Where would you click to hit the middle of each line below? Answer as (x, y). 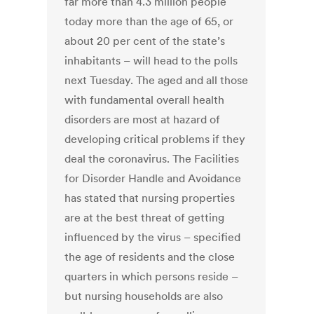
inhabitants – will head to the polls (151, 61)
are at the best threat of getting (145, 218)
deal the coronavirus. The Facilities (152, 159)
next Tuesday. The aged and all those (157, 80)
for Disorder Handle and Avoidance (153, 178)
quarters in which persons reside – (152, 277)
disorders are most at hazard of (143, 120)
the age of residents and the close (150, 257)
